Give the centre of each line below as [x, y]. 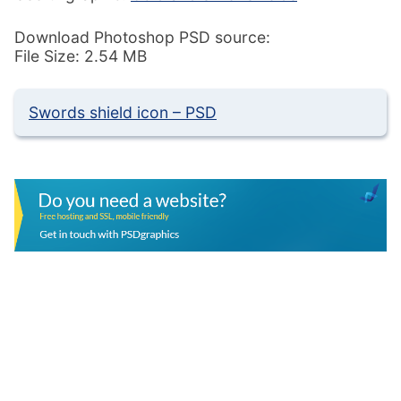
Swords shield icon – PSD [123, 113]
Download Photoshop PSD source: [142, 37]
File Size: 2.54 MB [81, 55]
